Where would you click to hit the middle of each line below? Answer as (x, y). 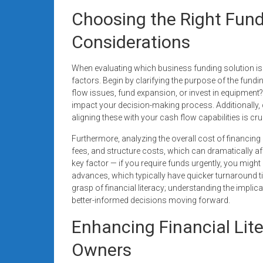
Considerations (131, 42)
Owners (102, 249)
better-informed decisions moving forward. (151, 200)
